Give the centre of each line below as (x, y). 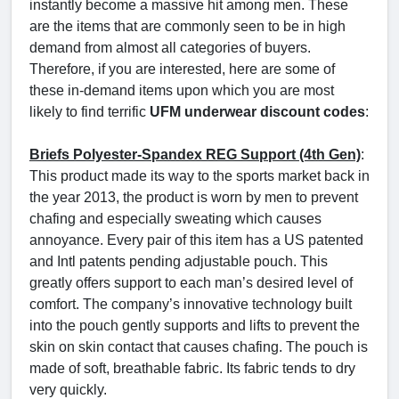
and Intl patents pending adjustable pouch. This (179, 262)
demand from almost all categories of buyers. (170, 48)
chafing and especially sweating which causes (175, 219)
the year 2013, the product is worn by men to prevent (194, 198)
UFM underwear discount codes (257, 112)
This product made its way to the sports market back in (199, 176)
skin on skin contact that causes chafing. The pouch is (199, 347)
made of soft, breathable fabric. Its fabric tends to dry (192, 369)
